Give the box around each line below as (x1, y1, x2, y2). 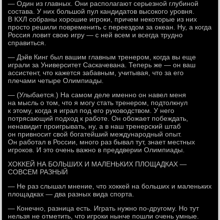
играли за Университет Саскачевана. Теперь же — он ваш (8, 61, 196, 69)
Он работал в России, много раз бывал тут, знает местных (8, 138, 195, 146)
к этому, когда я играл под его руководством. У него (8, 107, 175, 114)
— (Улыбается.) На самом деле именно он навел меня (8, 91, 187, 99)
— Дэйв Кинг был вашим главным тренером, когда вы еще (8, 53, 196, 61)
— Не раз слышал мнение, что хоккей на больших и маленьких (8, 182, 212, 190)
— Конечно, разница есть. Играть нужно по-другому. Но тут (8, 204, 199, 212)
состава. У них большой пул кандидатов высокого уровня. (8, 7, 195, 15)
